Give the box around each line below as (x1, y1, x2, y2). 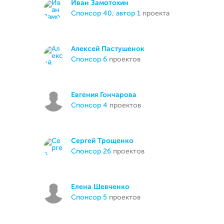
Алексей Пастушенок (71, 45, 144, 52)
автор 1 (116, 10, 140, 17)
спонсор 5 (76, 194, 107, 201)
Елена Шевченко (71, 183, 129, 190)
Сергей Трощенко (71, 137, 133, 144)
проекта (140, 10, 169, 17)
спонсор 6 (76, 56, 107, 63)
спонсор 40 (76, 10, 112, 17)
